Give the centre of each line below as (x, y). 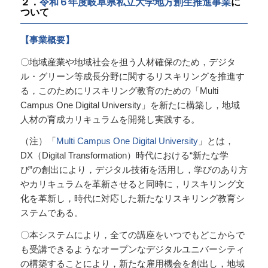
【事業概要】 (47, 39)
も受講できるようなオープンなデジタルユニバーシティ (132, 249)
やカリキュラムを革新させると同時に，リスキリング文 (132, 184)
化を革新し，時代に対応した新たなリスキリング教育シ (132, 199)
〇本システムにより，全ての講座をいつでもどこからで (132, 235)
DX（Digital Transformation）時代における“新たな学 (124, 156)
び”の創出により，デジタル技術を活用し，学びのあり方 (134, 170)
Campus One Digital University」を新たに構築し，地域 (130, 105)
